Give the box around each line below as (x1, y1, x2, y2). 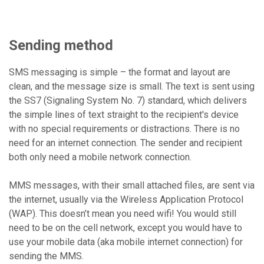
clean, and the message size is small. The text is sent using (9, 81, 255, 92)
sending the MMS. (9, 250, 84, 262)
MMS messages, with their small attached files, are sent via (9, 180, 255, 191)
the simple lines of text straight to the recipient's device (9, 109, 239, 120)
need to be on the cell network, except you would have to (9, 222, 242, 233)
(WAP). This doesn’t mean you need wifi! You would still (9, 208, 236, 219)
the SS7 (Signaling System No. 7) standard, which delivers (9, 95, 247, 106)
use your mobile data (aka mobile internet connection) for (9, 236, 243, 247)
